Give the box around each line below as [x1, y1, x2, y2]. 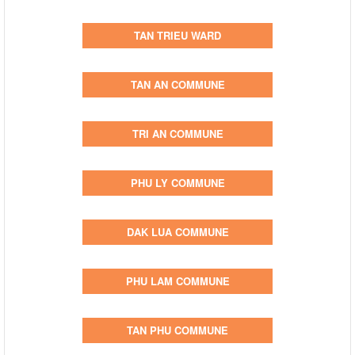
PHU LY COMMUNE [130, 174, 225, 190]
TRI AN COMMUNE [132, 125, 223, 141]
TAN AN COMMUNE [130, 76, 225, 92]
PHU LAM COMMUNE [125, 273, 230, 288]
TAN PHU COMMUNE [127, 322, 228, 338]
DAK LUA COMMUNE [126, 223, 229, 239]
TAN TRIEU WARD [134, 27, 221, 43]
